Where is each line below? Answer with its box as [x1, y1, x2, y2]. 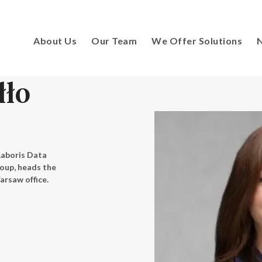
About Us [33, 35, 77, 46]
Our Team [91, 35, 137, 46]
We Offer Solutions [151, 35, 242, 46]
